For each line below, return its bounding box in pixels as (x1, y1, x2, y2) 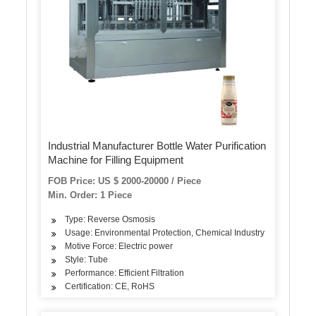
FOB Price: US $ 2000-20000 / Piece (48, 176, 202, 186)
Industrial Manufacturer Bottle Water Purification (48, 140, 267, 152)
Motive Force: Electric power (65, 241, 174, 251)
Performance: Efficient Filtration (65, 268, 185, 278)
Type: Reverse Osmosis (65, 214, 156, 224)
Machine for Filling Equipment (48, 154, 184, 166)
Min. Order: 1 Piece (48, 190, 133, 200)
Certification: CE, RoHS (65, 281, 155, 291)
